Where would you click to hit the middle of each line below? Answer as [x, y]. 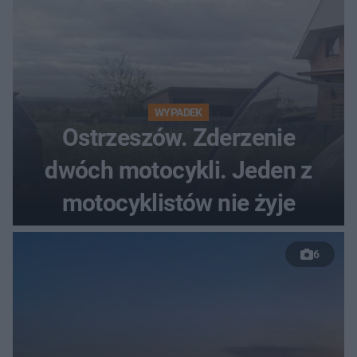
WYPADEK [178, 112]
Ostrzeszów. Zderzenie [178, 137]
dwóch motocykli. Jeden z [178, 170]
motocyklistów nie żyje [178, 202]
